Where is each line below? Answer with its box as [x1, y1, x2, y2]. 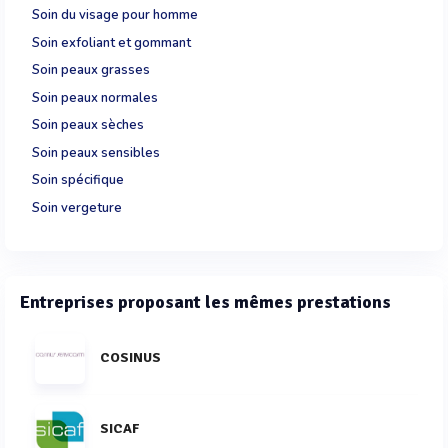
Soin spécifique [32, 171, 124, 190]
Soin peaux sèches [32, 116, 144, 135]
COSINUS [100, 349, 161, 366]
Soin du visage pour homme [32, 6, 198, 25]
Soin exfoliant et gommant [32, 33, 191, 52]
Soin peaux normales [32, 88, 158, 107]
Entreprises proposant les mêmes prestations [20, 291, 391, 314]
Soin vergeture [32, 198, 122, 217]
